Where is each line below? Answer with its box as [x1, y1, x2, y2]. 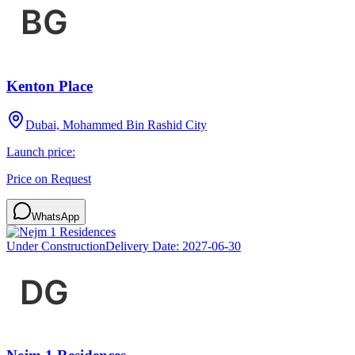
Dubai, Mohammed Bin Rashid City [25, 117, 207, 132]
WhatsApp [32, 210, 79, 223]
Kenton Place [6, 78, 93, 95]
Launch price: [6, 144, 75, 158]
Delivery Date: [105, 239, 182, 253]
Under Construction [6, 239, 105, 253]
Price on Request [6, 171, 91, 185]
